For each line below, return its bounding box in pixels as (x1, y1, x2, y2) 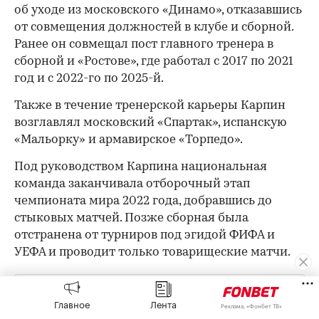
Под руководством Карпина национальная (14, 160, 267, 173)
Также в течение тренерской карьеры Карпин (14, 99, 286, 112)
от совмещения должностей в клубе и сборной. (14, 21, 293, 33)
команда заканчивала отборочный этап (14, 177, 250, 190)
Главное (53, 296, 90, 310)
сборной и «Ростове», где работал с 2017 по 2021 (14, 55, 293, 68)
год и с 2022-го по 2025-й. (14, 72, 164, 85)
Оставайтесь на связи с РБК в (29, 284, 175, 300)
